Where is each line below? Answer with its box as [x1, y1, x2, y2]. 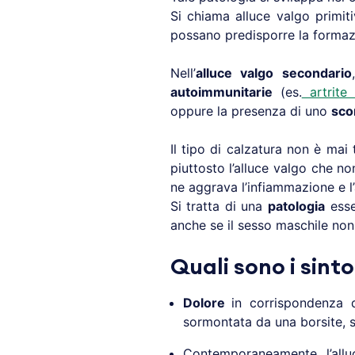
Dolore [182, 295, 232, 311]
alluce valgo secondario [195, 65, 352, 82]
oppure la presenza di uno [170, 103, 331, 120]
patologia [267, 198, 325, 215]
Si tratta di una [170, 198, 268, 215]
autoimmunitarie [170, 84, 273, 101]
